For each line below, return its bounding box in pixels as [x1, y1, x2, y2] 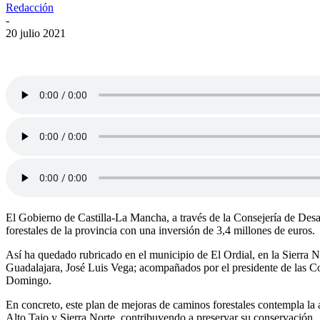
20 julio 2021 [6, 26, 66, 39]
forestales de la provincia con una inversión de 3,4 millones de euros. [6, 224, 315, 236]
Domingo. [6, 274, 51, 286]
